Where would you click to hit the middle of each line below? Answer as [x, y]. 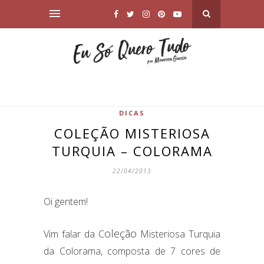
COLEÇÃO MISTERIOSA [132, 133]
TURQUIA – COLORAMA [132, 151]
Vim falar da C [74, 234]
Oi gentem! [66, 201]
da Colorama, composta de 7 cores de [132, 251]
